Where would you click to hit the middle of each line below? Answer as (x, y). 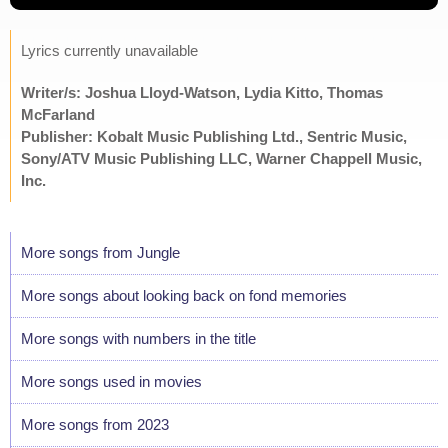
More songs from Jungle (100, 252)
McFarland (58, 114)
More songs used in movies (111, 381)
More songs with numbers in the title (138, 338)
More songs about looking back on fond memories (184, 295)
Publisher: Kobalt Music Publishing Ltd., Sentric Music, (214, 136)
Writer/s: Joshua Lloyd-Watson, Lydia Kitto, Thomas (202, 92)
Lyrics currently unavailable (109, 50)
